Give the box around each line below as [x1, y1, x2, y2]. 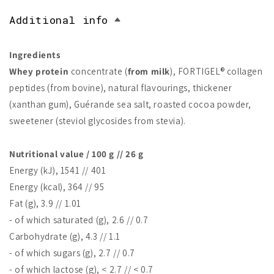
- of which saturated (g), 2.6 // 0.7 [9, 213, 149, 226]
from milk [127, 65, 171, 77]
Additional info [9, 12, 108, 27]
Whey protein [9, 65, 69, 77]
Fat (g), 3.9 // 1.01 [9, 197, 81, 209]
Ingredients [9, 48, 61, 61]
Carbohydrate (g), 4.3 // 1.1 [9, 230, 120, 242]
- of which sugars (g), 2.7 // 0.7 [9, 246, 135, 259]
